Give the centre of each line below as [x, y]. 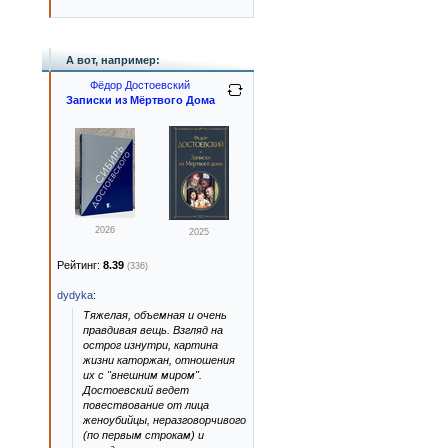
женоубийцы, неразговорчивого [164, 420]
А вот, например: [113, 60]
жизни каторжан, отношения [159, 360]
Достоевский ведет [136, 390]
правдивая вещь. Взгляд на [153, 330]
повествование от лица [146, 405]
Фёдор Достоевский [140, 85]
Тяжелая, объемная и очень [155, 315]
